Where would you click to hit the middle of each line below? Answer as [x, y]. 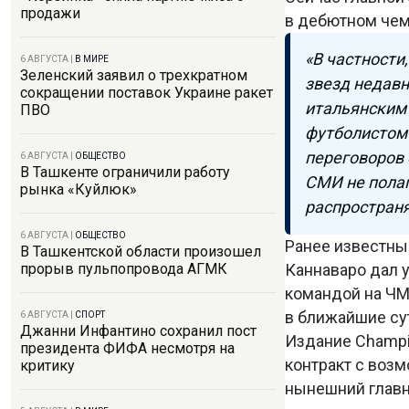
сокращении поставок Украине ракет [147, 93]
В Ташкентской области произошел [141, 252]
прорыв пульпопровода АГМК [124, 269]
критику [47, 366]
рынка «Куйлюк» [79, 189]
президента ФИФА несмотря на [127, 348]
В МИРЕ [92, 59]
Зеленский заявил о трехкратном [134, 75]
